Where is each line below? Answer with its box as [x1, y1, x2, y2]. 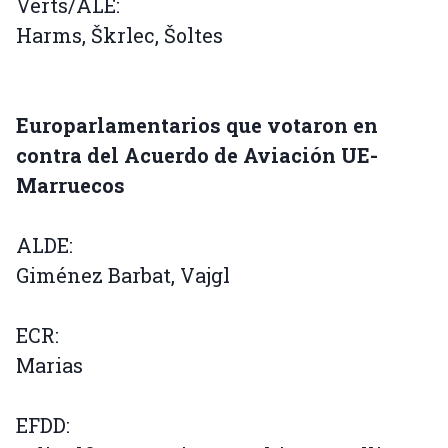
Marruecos [16, 172, 125, 199]
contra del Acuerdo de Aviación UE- [16, 142, 378, 169]
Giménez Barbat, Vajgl [16, 262, 230, 289]
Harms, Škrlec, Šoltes [16, 22, 223, 49]
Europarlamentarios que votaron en [16, 112, 378, 139]
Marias [16, 352, 83, 379]
